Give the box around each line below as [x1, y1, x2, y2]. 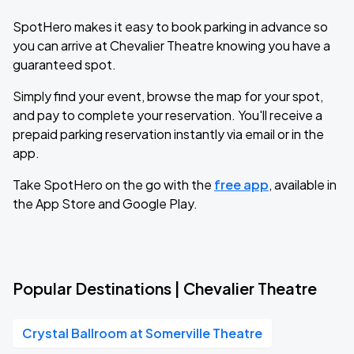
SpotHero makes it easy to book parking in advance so [13, 18, 328, 35]
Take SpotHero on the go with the [13, 176, 214, 193]
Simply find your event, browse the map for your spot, [13, 88, 323, 104]
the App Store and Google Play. [13, 195, 198, 212]
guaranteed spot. [13, 56, 116, 73]
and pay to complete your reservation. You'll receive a [13, 107, 322, 123]
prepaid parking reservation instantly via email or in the [13, 126, 324, 142]
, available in [269, 176, 337, 193]
